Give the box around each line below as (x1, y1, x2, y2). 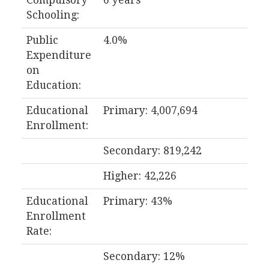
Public (26, 34, 58, 46)
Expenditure (26, 49, 91, 61)
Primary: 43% (103, 195, 172, 207)
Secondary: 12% (103, 250, 185, 262)
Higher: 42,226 (103, 170, 177, 182)
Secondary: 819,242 (103, 145, 202, 157)
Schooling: (26, 9, 79, 21)
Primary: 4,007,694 (103, 104, 198, 116)
